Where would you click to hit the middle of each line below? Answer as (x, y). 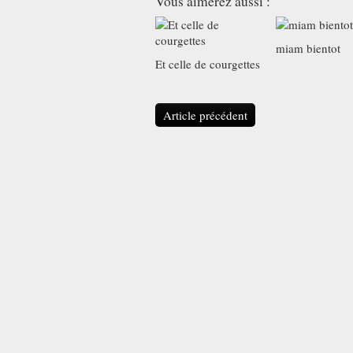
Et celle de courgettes (208, 64)
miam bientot (308, 48)
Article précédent (205, 115)
